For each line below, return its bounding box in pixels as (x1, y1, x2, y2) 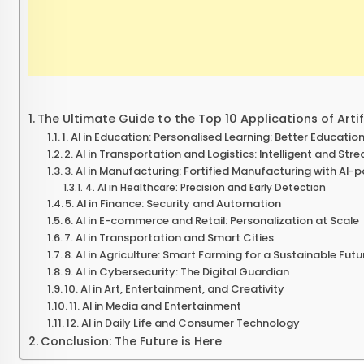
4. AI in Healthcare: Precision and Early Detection (84, 181, 326, 195)
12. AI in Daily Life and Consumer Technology (66, 315, 301, 331)
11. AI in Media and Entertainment (69, 298, 242, 314)
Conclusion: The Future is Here (40, 333, 222, 350)
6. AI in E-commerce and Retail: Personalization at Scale (64, 213, 360, 229)
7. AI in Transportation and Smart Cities (64, 230, 275, 246)
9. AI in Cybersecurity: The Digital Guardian (64, 264, 290, 280)
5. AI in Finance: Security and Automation (65, 196, 282, 212)
